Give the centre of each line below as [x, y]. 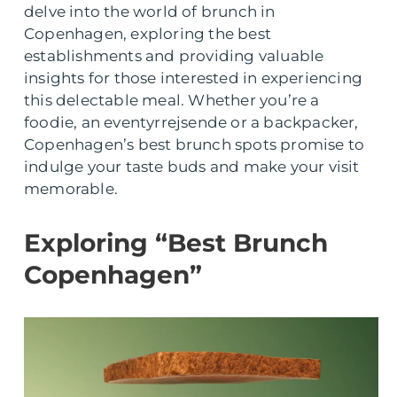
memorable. [71, 189]
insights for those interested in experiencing [194, 78]
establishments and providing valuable [174, 56]
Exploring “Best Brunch [176, 243]
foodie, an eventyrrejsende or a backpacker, [191, 122]
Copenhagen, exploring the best [148, 34]
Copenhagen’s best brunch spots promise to [195, 144]
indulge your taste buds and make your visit [192, 167]
